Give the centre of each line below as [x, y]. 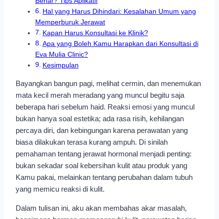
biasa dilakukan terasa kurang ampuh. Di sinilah [92, 142]
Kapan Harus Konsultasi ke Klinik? [95, 33]
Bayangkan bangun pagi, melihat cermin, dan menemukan [108, 83]
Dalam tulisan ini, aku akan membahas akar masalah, [101, 208]
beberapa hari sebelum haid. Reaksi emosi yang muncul [105, 107]
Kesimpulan [60, 65]
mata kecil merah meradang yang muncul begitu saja [100, 95]
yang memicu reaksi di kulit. [60, 189]
